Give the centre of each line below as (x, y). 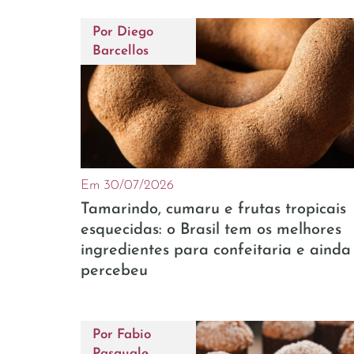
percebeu (114, 271)
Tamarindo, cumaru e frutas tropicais (213, 209)
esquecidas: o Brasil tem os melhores (211, 230)
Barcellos (121, 51)
